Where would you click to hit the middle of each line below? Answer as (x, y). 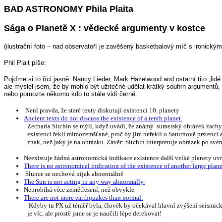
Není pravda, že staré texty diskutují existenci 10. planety (102, 110)
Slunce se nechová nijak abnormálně (74, 174)
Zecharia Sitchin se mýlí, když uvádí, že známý (91, 126)
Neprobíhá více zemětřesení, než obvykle (79, 190)
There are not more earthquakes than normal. (83, 197)
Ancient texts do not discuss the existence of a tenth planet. (103, 118)
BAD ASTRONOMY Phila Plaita (69, 9)
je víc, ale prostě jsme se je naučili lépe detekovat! (95, 213)
